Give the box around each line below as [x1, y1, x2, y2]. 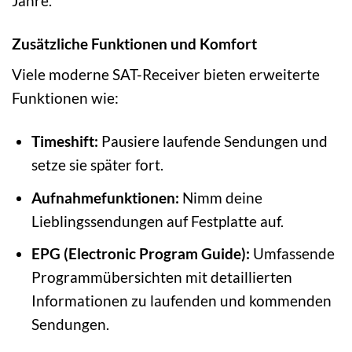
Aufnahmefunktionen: [31, 188, 179, 207]
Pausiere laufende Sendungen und [97, 132, 328, 151]
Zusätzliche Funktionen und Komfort [12, 34, 257, 53]
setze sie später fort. [31, 156, 163, 174]
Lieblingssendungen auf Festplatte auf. [31, 211, 284, 230]
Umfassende [249, 244, 335, 263]
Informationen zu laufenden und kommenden [31, 291, 332, 310]
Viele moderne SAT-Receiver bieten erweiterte [12, 65, 320, 84]
